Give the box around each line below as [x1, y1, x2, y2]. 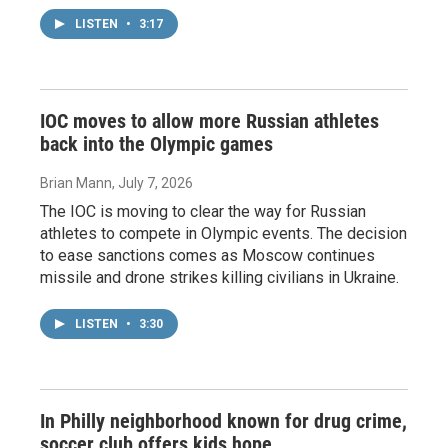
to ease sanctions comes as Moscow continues [40, 245, 375, 265]
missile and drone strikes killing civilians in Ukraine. [40, 267, 399, 287]
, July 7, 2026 [112, 174, 193, 191]
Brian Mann [40, 174, 112, 191]
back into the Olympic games [40, 131, 273, 156]
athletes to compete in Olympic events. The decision [40, 223, 407, 243]
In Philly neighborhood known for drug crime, [40, 408, 407, 433]
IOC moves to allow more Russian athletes [40, 108, 379, 133]
